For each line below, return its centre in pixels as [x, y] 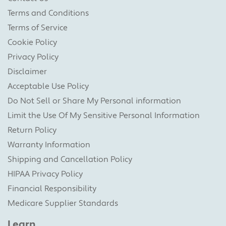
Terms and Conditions [48, 13]
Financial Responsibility [52, 188]
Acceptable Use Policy [48, 86]
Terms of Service [38, 27]
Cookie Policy [32, 42]
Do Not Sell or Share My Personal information [94, 101]
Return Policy [32, 130]
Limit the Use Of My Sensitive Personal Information [104, 115]
